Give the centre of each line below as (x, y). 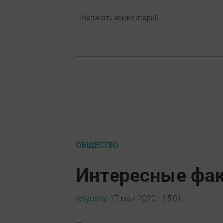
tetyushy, (92, 198)
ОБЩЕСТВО (97, 145)
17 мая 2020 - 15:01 (146, 198)
